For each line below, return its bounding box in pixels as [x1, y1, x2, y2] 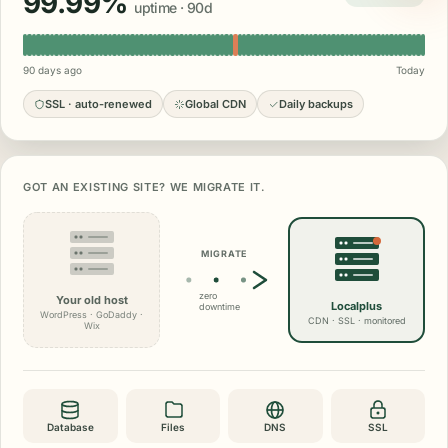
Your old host [55, 293, 128, 307]
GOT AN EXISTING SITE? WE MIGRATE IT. [23, 180, 266, 194]
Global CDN [185, 97, 246, 111]
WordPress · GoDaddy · [40, 309, 143, 320]
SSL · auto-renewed [45, 97, 152, 111]
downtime [199, 301, 240, 312]
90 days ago [23, 64, 82, 76]
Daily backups [279, 97, 353, 111]
